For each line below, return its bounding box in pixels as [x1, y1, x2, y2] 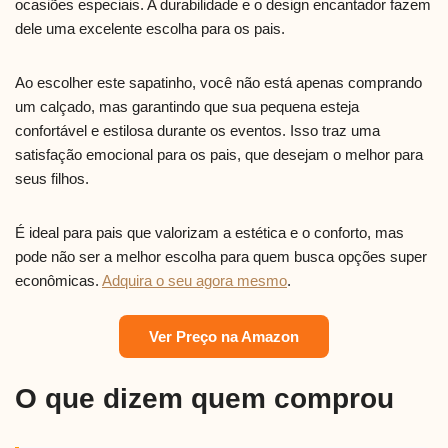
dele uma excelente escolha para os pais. [15, 19, 285, 37]
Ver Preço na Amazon [149, 327, 299, 345]
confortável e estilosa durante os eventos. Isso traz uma [15, 121, 380, 139]
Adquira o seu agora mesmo [102, 271, 287, 289]
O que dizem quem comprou [15, 382, 394, 414]
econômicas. [15, 271, 102, 289]
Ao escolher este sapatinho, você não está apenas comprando [15, 73, 422, 91]
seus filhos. [15, 169, 89, 187]
